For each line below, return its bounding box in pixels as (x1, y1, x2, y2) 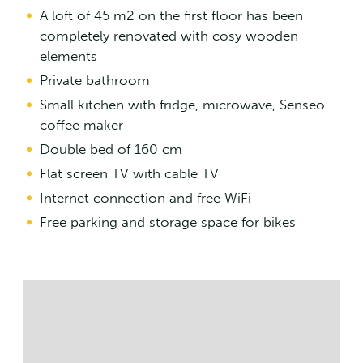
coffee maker (40, 117, 123, 134)
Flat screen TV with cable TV (40, 165, 219, 182)
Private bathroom (40, 72, 150, 89)
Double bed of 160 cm (40, 141, 182, 158)
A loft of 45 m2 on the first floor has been (40, 7, 303, 24)
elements (40, 48, 97, 65)
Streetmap (22, 277, 149, 309)
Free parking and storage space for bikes (40, 214, 296, 231)
